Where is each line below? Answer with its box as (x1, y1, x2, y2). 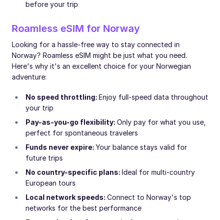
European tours (26, 178, 76, 187)
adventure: (12, 72, 47, 81)
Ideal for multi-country (122, 167, 195, 176)
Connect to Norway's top (107, 192, 191, 201)
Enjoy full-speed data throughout (99, 92, 208, 101)
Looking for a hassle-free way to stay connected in (12, 40, 180, 49)
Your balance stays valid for (96, 142, 187, 151)
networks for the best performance (26, 203, 141, 212)
